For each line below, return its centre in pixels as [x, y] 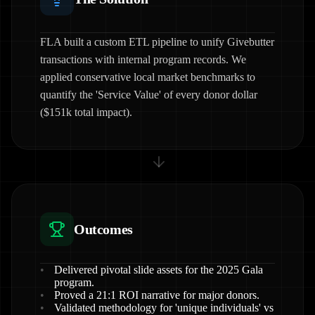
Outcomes [103, 229]
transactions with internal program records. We [143, 59]
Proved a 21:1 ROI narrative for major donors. [157, 295]
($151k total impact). [86, 112]
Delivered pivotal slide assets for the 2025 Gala [159, 270]
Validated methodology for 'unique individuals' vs [164, 308]
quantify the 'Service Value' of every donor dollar [149, 95]
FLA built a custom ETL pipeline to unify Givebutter [157, 42]
